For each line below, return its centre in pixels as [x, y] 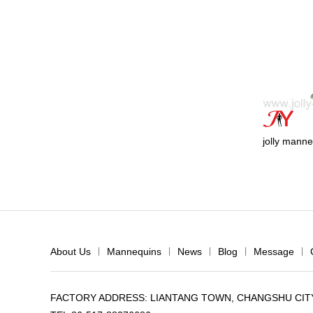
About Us [71, 251]
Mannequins [134, 251]
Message [274, 251]
